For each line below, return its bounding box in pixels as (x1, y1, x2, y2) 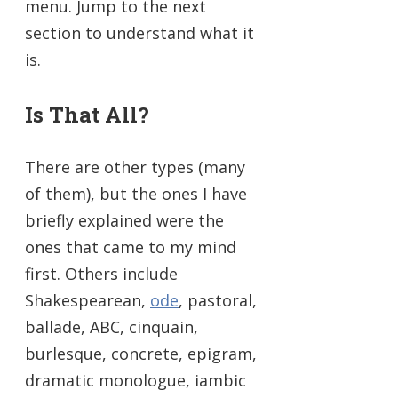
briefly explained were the (25, 210, 224, 232)
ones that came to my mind (25, 236, 236, 259)
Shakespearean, (25, 290, 150, 312)
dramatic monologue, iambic (25, 370, 246, 392)
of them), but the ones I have (25, 183, 247, 205)
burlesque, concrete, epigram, (25, 343, 257, 365)
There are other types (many (25, 156, 245, 179)
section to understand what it (25, 22, 254, 44)
